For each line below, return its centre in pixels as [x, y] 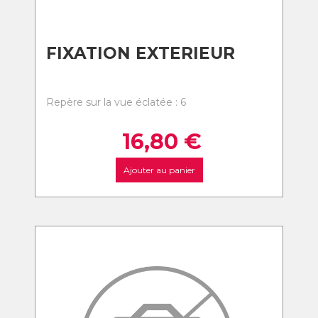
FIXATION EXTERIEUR [141, 53]
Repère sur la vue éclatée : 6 [116, 102]
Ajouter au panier [159, 170]
